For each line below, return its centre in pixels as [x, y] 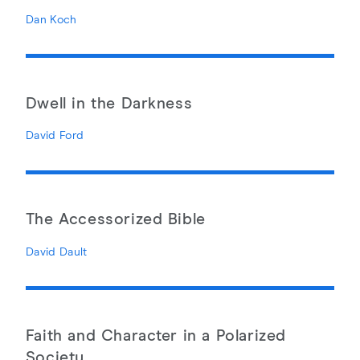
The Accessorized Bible [115, 220]
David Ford [55, 136]
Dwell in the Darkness [109, 104]
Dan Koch [51, 20]
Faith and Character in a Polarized [155, 336]
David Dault [56, 252]
